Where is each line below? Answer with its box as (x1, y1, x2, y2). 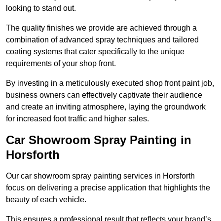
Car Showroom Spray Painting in (6, 133, 191, 147)
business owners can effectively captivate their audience (6, 91, 202, 100)
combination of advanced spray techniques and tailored (6, 36, 199, 44)
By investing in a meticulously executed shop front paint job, (6, 79, 214, 88)
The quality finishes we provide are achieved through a (6, 24, 197, 33)
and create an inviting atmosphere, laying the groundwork (6, 103, 206, 111)
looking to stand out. (6, 4, 76, 13)
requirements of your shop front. (6, 59, 116, 68)
